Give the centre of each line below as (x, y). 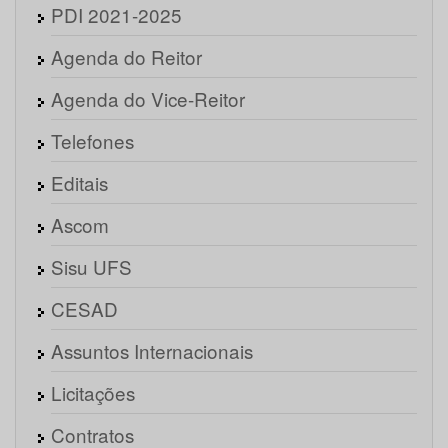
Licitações (93, 393)
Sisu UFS (91, 267)
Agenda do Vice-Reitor (148, 99)
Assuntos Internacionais (152, 351)
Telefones (92, 141)
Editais (79, 183)
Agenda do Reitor (126, 57)
